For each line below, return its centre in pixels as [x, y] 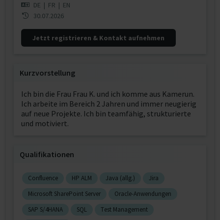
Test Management [124, 209]
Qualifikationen [47, 154]
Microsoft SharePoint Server [64, 194]
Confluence [43, 178]
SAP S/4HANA [45, 209]
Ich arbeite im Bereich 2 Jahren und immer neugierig [109, 104]
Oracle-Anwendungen [143, 194]
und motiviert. [45, 123]
